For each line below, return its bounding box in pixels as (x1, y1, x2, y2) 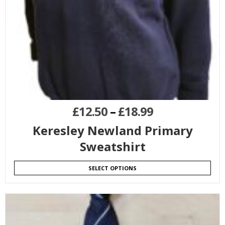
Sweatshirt (79, 138, 146, 155)
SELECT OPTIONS (88, 164, 137, 172)
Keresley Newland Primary (32, 122, 193, 139)
